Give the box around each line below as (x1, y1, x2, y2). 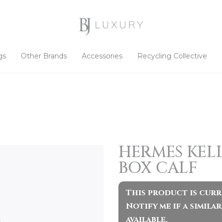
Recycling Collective (137, 52, 207, 61)
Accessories (81, 52, 122, 61)
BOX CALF (118, 158, 197, 179)
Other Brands (20, 52, 67, 61)
